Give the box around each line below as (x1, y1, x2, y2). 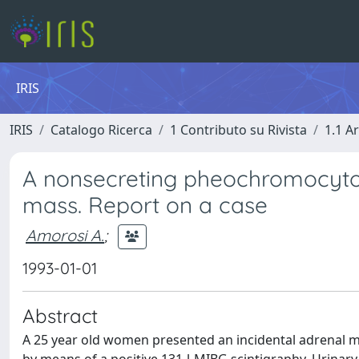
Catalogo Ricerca (50, 121, 152, 139)
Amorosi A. (26, 224, 104, 245)
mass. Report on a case (22, 191, 268, 219)
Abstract (22, 304, 98, 328)
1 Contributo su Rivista (170, 121, 307, 139)
